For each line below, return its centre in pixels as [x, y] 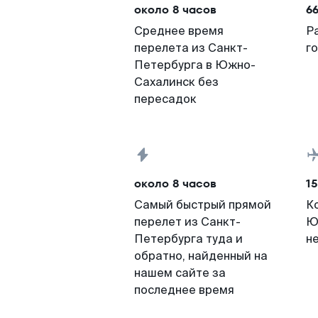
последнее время [184, 290]
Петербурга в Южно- [195, 65]
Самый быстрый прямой [203, 205]
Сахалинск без [176, 82]
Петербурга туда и [188, 239]
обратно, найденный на [201, 256]
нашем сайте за [180, 273]
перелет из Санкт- [187, 222]
